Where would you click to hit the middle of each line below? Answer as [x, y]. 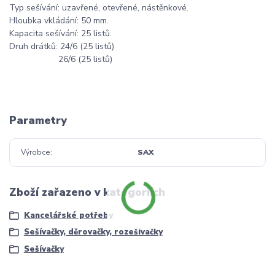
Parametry [38, 121]
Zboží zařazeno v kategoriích [87, 192]
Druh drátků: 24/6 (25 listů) [62, 47]
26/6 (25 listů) [61, 60]
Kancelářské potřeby [68, 216]
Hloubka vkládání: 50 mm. [59, 21]
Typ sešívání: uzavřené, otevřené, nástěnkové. [99, 8]
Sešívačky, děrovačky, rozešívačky [93, 232]
